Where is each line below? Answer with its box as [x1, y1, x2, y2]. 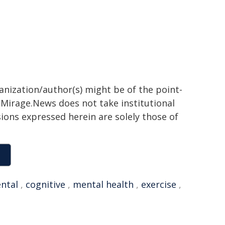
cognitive [26, 178, 65, 190]
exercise [141, 178, 176, 190]
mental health [73, 178, 134, 190]
